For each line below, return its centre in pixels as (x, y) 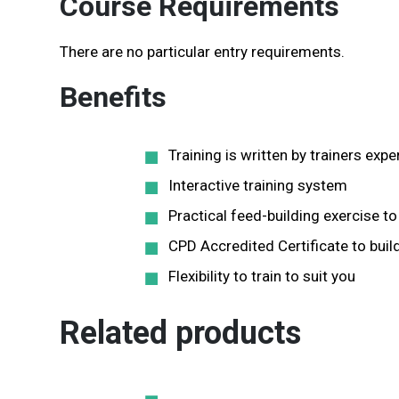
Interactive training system (258, 185)
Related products (180, 333)
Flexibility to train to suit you (262, 276)
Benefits (113, 97)
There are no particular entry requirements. (202, 52)
